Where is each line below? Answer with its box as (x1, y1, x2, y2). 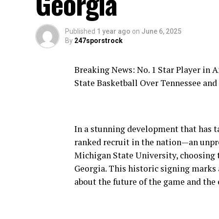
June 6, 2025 (141, 27, 181, 35)
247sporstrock (74, 37, 123, 44)
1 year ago (97, 27, 131, 35)
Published (65, 27, 95, 35)
